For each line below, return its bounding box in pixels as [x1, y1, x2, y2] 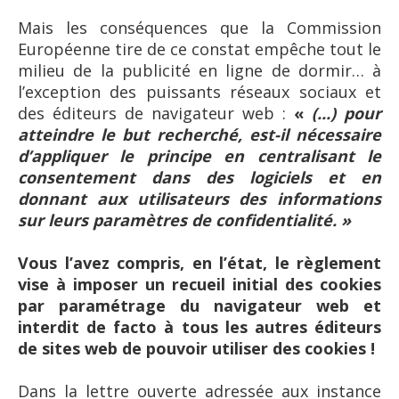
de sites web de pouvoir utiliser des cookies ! [18, 337, 375, 359]
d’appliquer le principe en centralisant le [18, 144, 381, 167]
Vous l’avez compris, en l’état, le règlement [18, 251, 381, 273]
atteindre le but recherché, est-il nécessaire [18, 123, 381, 145]
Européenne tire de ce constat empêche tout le [18, 37, 381, 60]
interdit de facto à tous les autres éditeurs [18, 315, 381, 338]
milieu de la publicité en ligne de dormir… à [18, 59, 381, 81]
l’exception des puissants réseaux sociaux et [18, 80, 381, 102]
